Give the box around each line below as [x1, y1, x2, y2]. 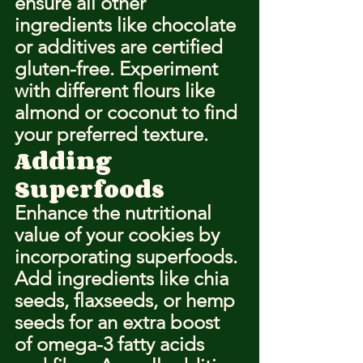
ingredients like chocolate [15, 13, 241, 36]
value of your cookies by [15, 223, 224, 246]
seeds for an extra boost [15, 310, 224, 334]
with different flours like [15, 79, 220, 102]
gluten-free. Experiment [15, 57, 223, 80]
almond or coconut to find [15, 100, 242, 124]
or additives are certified [15, 35, 228, 58]
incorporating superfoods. [15, 245, 242, 268]
